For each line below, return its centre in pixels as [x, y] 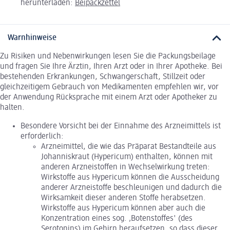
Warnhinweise [32, 38]
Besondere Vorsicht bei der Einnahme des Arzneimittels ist [121, 127]
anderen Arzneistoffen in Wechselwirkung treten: [126, 168]
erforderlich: [42, 137]
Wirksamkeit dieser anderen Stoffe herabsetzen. [123, 198]
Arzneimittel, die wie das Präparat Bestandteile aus [129, 147]
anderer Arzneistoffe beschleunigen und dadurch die [131, 188]
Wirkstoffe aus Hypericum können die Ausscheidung [130, 178]
